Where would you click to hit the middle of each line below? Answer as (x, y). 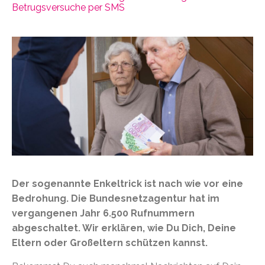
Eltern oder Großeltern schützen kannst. (110, 243)
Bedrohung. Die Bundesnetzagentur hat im (116, 198)
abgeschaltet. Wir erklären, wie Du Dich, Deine (124, 228)
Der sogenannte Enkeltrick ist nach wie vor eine (127, 183)
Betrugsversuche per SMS (68, 7)
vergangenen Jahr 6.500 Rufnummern (103, 213)
